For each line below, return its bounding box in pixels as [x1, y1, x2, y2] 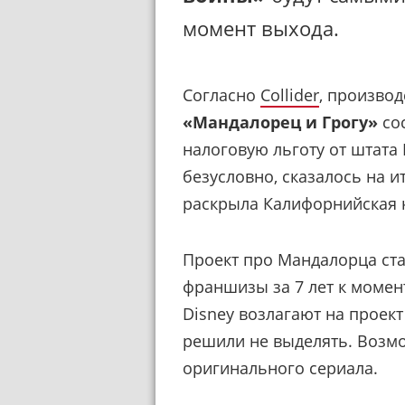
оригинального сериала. [183, 356, 378, 379]
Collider [260, 83, 319, 106]
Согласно [183, 83, 260, 106]
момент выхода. [183, 14, 339, 42]
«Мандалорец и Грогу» [183, 110, 378, 133]
